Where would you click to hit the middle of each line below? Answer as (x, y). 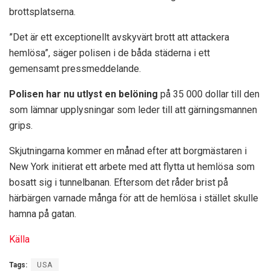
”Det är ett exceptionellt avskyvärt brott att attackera (119, 37)
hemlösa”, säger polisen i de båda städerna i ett (109, 53)
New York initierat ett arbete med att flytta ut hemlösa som (132, 166)
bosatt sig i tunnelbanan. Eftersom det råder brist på (119, 182)
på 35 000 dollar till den (209, 94)
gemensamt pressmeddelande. (75, 68)
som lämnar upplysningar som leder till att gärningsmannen (133, 109)
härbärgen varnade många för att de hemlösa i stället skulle (134, 198)
